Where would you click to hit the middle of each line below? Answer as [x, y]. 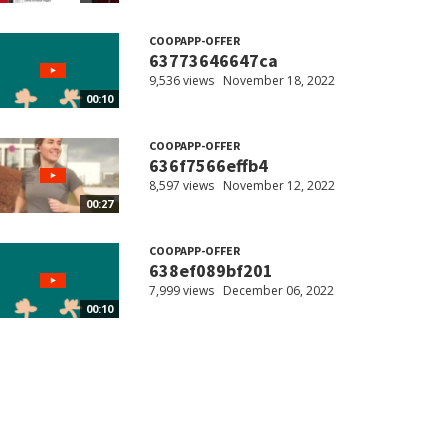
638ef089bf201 [210, 271]
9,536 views [181, 81]
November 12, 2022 [278, 186]
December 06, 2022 [278, 291]
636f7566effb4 [208, 166]
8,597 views [181, 186]
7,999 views [181, 291]
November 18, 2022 [278, 81]
